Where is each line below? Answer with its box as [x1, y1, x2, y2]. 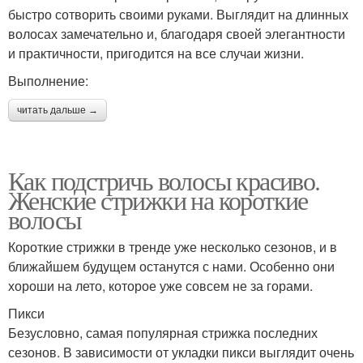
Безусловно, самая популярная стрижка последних [8, 323, 318, 343]
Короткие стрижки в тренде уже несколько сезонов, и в [8, 237, 337, 257]
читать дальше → [17, 105, 98, 117]
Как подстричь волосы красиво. [8, 163, 320, 199]
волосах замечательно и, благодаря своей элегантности [8, 24, 345, 44]
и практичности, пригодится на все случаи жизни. [8, 44, 304, 63]
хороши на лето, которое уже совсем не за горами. [8, 276, 313, 296]
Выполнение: [8, 71, 88, 91]
